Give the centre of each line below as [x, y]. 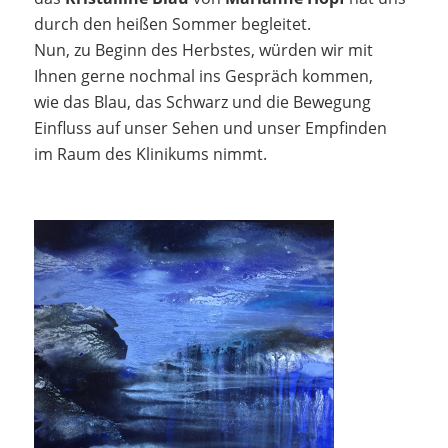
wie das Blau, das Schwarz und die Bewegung [202, 101]
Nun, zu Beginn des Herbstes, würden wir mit [203, 49]
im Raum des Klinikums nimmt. [150, 153]
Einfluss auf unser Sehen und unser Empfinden [210, 127]
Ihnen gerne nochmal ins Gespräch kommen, [203, 75]
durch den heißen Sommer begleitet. [172, 23]
